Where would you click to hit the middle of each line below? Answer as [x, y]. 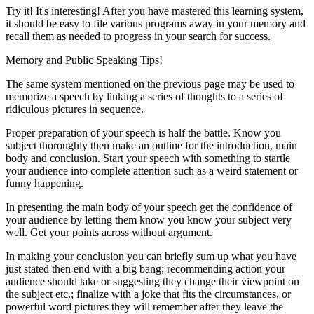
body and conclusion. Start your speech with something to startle [148, 158]
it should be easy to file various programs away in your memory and [156, 23]
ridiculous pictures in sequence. [75, 109]
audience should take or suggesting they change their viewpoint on [152, 281]
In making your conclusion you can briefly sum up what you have [151, 256]
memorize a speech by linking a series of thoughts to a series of [144, 96]
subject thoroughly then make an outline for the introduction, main [151, 145]
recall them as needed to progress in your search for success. [138, 36]
